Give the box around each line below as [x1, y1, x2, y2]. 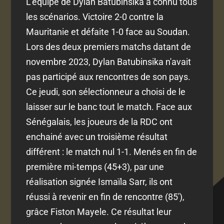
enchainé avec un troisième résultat [26, 131, 168, 142]
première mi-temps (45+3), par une [26, 161, 164, 172]
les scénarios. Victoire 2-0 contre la [26, 11, 164, 22]
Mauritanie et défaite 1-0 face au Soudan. [26, 26, 190, 37]
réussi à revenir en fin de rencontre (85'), [26, 191, 185, 202]
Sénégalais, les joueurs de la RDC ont [26, 116, 173, 127]
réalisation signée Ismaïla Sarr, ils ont [26, 176, 173, 187]
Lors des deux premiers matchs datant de [26, 41, 191, 52]
